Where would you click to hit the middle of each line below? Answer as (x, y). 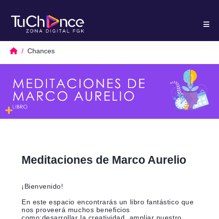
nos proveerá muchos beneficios (76, 210)
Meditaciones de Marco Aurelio (104, 160)
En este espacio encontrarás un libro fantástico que (108, 202)
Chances (41, 51)
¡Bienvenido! (43, 186)
